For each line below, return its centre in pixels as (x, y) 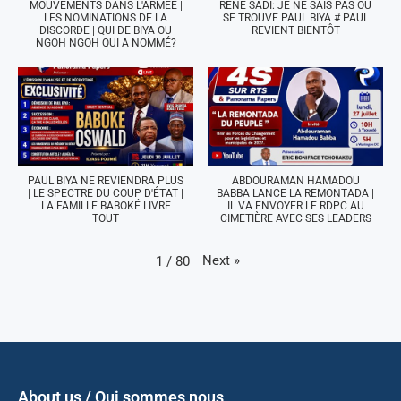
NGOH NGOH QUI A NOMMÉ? (106, 43)
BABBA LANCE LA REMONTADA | (295, 193)
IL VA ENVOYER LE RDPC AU (295, 205)
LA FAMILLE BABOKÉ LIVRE (106, 205)
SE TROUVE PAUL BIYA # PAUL (295, 17)
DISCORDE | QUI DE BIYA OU (106, 30)
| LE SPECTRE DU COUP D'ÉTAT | (106, 193)
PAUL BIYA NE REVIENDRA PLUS (106, 180)
